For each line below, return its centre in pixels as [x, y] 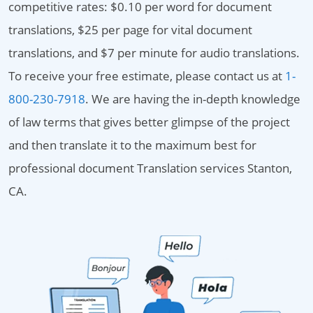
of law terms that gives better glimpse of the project [149, 122]
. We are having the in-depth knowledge [193, 99]
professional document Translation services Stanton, [150, 168]
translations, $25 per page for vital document [130, 30]
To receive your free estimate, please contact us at [147, 76]
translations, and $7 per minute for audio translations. [154, 53]
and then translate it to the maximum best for [132, 145]
